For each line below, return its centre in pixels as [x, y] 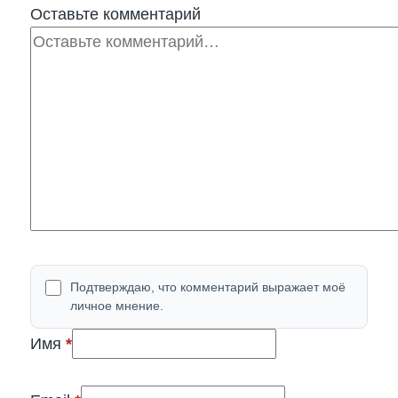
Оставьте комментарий [115, 14]
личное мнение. [117, 305]
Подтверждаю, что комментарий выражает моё [208, 287]
